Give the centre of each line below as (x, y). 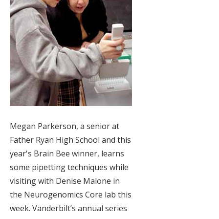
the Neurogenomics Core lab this (71, 195)
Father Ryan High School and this (70, 140)
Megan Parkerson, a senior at (65, 126)
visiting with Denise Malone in (65, 181)
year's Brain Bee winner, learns (67, 154)
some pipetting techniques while (69, 167)
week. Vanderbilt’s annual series (68, 208)
